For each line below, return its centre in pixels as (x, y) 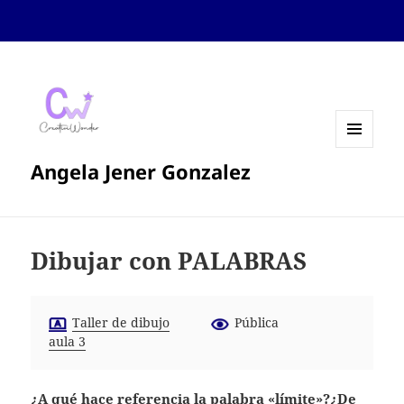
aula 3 (68, 342)
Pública (257, 323)
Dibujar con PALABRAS (169, 261)
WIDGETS (361, 185)
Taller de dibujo (121, 323)
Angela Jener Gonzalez (141, 172)
